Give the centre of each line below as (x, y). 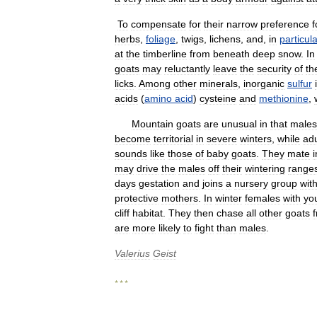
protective (137, 198)
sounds (131, 154)
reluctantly (187, 69)
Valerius (132, 253)
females (263, 198)
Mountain (152, 124)
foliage (161, 39)
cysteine (218, 98)
